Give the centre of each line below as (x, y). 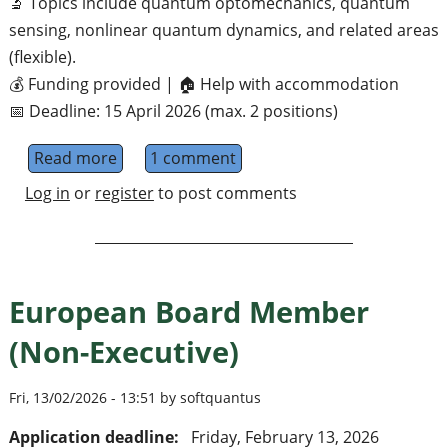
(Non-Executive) (123, 351)
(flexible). (42, 56)
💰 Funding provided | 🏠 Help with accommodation (203, 83)
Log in (47, 192)
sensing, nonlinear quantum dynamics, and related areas (223, 29)
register (124, 192)
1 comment (193, 157)
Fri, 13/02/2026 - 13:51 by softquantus (134, 397)
